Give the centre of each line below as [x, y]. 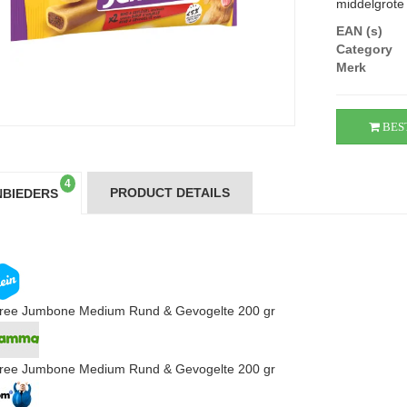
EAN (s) [360, 31]
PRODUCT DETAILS [169, 193]
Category [365, 49]
